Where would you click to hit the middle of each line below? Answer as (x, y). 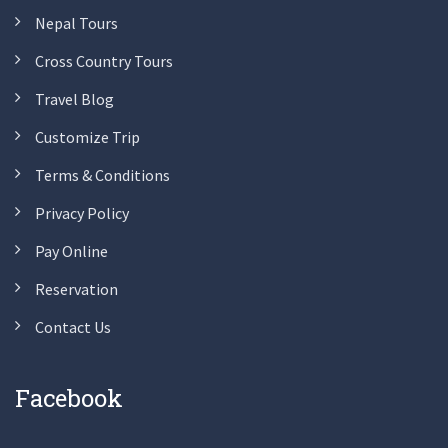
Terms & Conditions (102, 174)
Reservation (76, 288)
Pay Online (71, 250)
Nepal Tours (76, 22)
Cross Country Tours (104, 60)
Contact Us (73, 326)
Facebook (69, 397)
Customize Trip (87, 136)
